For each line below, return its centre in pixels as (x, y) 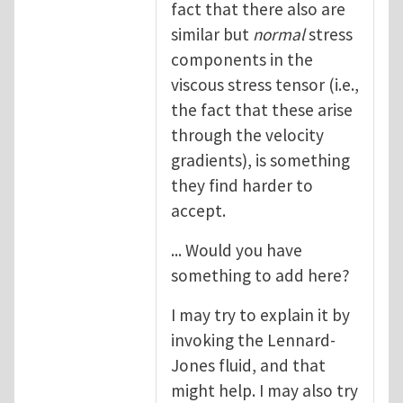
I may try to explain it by (260, 314)
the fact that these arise (262, 109)
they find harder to (242, 185)
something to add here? (260, 275)
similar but (212, 34)
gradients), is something (260, 160)
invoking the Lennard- (253, 340)
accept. (198, 210)
